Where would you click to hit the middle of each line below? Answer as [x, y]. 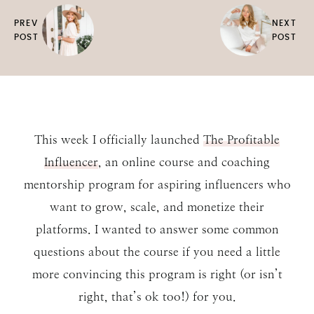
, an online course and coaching [184, 162]
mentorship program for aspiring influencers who [157, 184]
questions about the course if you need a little [157, 252]
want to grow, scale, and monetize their [157, 207]
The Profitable [241, 139]
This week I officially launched [119, 139]
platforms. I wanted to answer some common [157, 229]
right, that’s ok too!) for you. [157, 296]
